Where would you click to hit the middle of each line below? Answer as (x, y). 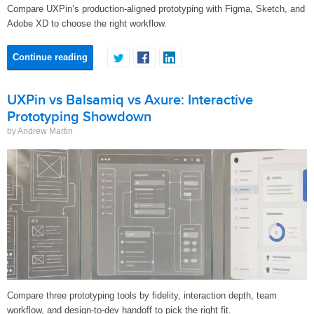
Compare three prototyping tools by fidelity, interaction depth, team (142, 295)
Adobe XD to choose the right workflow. (87, 23)
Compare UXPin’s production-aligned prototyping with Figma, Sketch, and (156, 9)
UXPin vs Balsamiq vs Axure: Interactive (130, 100)
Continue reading (50, 57)
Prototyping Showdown (79, 117)
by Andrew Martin (40, 131)
